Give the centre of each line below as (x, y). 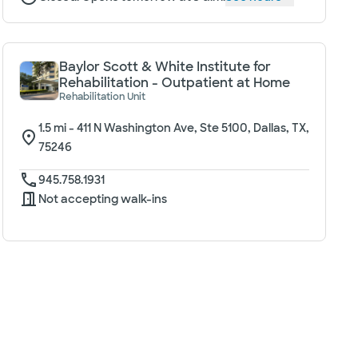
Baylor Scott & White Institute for (165, 67)
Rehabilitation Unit (102, 97)
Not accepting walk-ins (102, 199)
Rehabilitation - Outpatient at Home (174, 83)
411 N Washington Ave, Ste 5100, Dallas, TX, (193, 128)
